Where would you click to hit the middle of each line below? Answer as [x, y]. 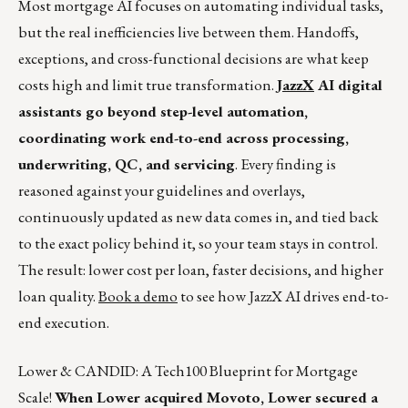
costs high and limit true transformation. [148, 85]
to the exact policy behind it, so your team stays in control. [198, 244]
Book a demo [138, 296]
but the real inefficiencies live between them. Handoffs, [189, 32]
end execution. [64, 323]
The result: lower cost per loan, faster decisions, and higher [201, 270]
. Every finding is [286, 164]
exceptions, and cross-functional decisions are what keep [194, 59]
